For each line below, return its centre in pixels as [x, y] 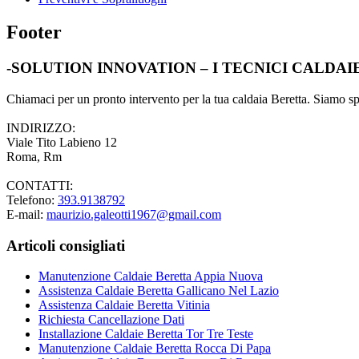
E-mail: [26, 215]
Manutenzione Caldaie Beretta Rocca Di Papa [155, 349]
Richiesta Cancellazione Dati [111, 320]
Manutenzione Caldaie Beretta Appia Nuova [151, 276]
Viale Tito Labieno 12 [62, 143]
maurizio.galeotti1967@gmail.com [134, 215]
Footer [34, 32]
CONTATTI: [40, 186]
